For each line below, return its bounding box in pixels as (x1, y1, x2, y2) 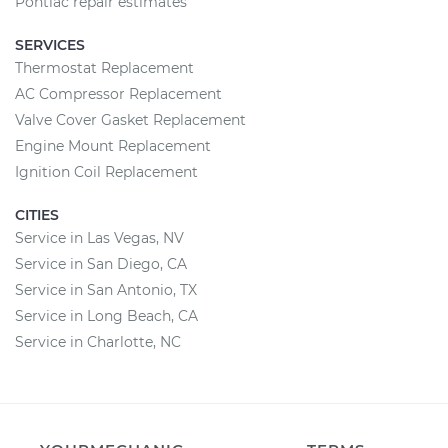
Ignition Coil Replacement (15, 163, 198, 181)
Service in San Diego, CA (15, 255, 187, 273)
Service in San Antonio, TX (15, 281, 197, 299)
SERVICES (15, 36, 85, 54)
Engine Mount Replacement (15, 137, 211, 155)
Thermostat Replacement (15, 59, 194, 77)
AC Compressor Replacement (15, 85, 222, 103)
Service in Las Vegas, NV (15, 229, 184, 247)
